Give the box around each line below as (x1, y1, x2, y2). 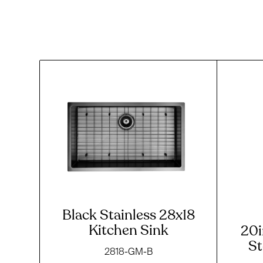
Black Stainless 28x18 (62, 205, 195, 225)
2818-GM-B (104, 245, 153, 257)
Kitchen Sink (88, 220, 168, 240)
